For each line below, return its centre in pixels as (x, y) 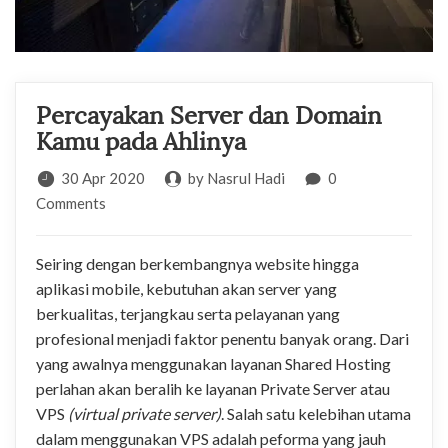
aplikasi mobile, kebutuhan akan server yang (186, 289)
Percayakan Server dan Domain (209, 116)
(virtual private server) (144, 414)
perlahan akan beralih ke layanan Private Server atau (213, 389)
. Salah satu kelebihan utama (316, 414)
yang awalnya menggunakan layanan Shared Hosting (213, 364)
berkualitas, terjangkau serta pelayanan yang (188, 314)
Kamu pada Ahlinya (141, 142)
